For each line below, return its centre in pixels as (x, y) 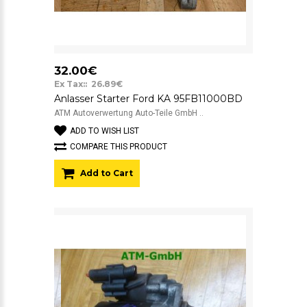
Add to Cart (107, 173)
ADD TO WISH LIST (105, 131)
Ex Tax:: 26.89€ (88, 84)
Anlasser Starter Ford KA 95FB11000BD (148, 98)
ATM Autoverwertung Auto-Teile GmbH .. (129, 113)
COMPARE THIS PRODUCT (119, 146)
